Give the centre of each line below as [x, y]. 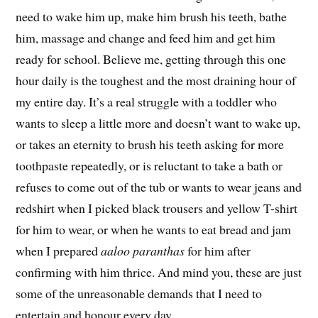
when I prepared [59, 251]
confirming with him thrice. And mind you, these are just [159, 272]
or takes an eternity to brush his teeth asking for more [150, 144]
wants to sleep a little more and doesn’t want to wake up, [158, 123]
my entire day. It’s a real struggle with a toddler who [147, 102]
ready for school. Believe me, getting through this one [151, 59]
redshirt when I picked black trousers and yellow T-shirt [157, 208]
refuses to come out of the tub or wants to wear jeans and [159, 187]
